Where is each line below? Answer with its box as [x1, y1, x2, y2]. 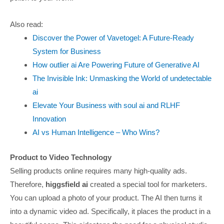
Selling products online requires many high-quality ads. [10, 166, 187, 175]
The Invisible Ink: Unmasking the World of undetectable [32, 74, 212, 83]
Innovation [32, 114, 66, 123]
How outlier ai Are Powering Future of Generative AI [32, 60, 200, 69]
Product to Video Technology [10, 153, 111, 162]
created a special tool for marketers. [90, 180, 207, 189]
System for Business [32, 47, 101, 56]
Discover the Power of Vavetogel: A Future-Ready [32, 33, 194, 42]
